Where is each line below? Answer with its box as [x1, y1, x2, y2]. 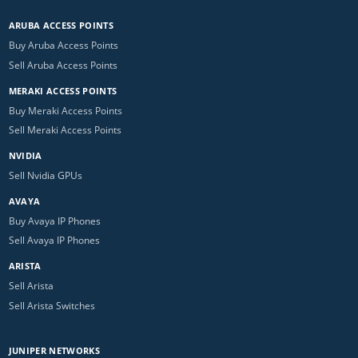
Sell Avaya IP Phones [8, 233, 100, 248]
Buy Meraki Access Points [8, 103, 122, 117]
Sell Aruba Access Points [8, 58, 117, 72]
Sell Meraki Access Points [8, 123, 121, 137]
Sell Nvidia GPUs [8, 168, 82, 182]
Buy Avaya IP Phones [8, 213, 101, 228]
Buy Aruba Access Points [8, 38, 118, 53]
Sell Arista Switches [8, 298, 95, 312]
